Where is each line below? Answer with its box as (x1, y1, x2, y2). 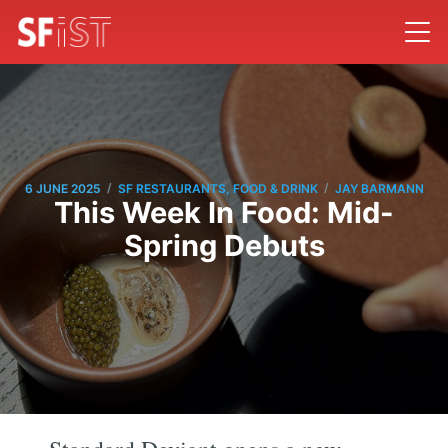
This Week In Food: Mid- (54, 195, 394, 231)
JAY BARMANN (334, 180, 424, 196)
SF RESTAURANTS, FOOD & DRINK (117, 180, 318, 196)
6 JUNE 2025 (24, 180, 101, 196)
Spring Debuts (123, 228, 325, 264)
